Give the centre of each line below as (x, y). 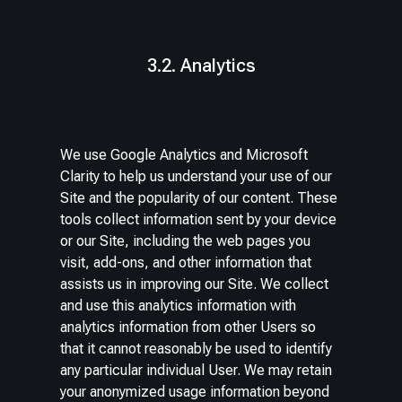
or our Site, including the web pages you (186, 240)
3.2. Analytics (201, 65)
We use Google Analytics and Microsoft (184, 154)
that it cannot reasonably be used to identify (197, 348)
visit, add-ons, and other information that (186, 262)
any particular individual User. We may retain (197, 370)
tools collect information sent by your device (199, 219)
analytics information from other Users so (188, 327)
